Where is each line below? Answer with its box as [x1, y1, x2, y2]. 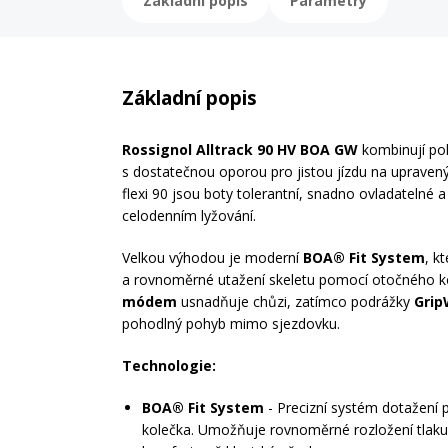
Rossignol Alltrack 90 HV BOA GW [122, 140, 358, 159]
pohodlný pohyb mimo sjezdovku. [122, 314, 340, 333]
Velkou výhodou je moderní [122, 248, 303, 267]
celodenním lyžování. [122, 206, 256, 225]
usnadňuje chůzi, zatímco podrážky [177, 292, 414, 311]
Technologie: [122, 356, 216, 375]
